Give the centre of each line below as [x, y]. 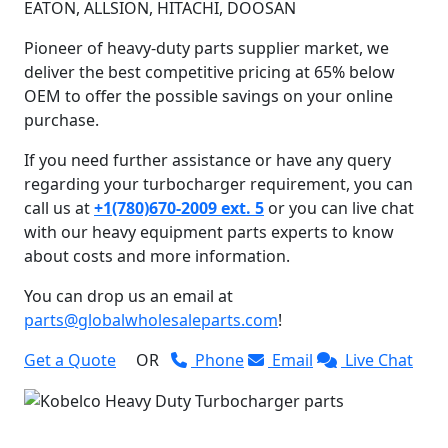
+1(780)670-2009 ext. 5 [179, 207]
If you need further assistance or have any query [207, 159]
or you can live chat [339, 207]
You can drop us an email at [128, 295]
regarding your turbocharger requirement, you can [218, 183]
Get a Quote [70, 359]
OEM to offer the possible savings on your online [208, 95]
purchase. [61, 119]
